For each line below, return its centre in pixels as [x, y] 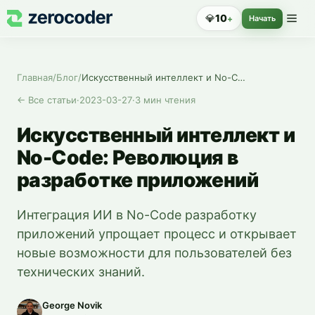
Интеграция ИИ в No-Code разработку [137, 215]
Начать [262, 18]
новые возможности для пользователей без [154, 253]
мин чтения [169, 100]
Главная [35, 77]
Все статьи [52, 100]
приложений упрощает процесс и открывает [157, 234]
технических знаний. [81, 272]
